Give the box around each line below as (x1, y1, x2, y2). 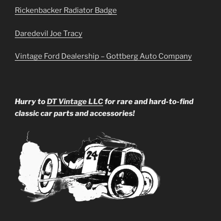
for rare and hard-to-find (103, 97, 193, 106)
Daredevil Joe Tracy (15, 29, 82, 38)
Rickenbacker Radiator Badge (15, 6, 117, 15)
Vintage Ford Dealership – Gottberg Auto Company (15, 52, 192, 61)
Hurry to (15, 97, 47, 106)
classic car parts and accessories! (15, 109, 135, 118)
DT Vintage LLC (47, 97, 103, 106)
